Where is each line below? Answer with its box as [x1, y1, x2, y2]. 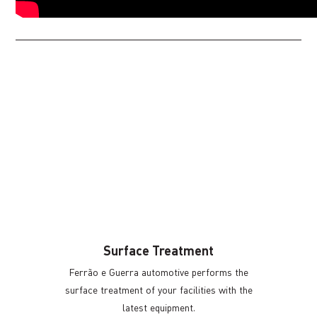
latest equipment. [122, 301, 195, 313]
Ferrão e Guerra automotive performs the [69, 266, 248, 278]
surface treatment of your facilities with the [64, 284, 253, 296]
